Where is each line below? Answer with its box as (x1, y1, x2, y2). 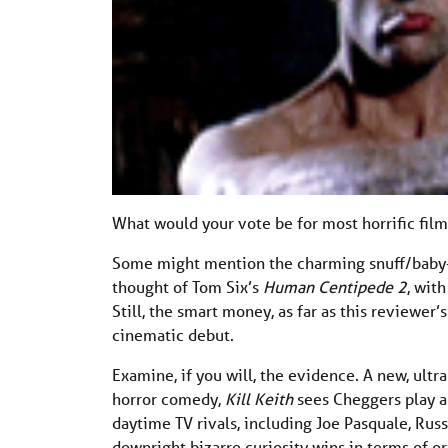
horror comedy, (112, 388, 225, 410)
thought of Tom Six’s (112, 276, 263, 298)
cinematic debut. (112, 324, 234, 346)
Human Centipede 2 (263, 276, 407, 298)
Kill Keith (225, 388, 297, 410)
